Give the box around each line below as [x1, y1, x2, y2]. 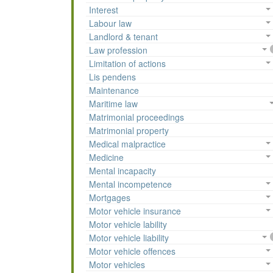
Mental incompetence [89, 178, 172, 191]
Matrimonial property [89, 124, 169, 137]
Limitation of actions [89, 57, 166, 70]
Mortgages [89, 191, 130, 204]
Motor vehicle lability [89, 218, 167, 231]
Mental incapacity [89, 165, 156, 177]
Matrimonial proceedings [89, 111, 184, 124]
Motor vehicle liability [89, 232, 169, 244]
